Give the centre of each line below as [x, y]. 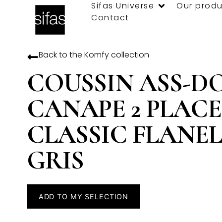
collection [129, 55]
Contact [110, 18]
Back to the [61, 55]
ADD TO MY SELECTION [83, 196]
